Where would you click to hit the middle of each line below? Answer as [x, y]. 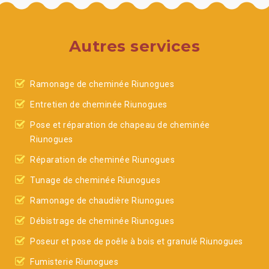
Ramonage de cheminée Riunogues [102, 84]
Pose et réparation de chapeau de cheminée [120, 125]
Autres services [134, 46]
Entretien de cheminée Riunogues [99, 104]
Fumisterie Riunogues [74, 262]
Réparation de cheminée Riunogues [102, 160]
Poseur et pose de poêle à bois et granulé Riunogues [137, 241]
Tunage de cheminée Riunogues [95, 180]
